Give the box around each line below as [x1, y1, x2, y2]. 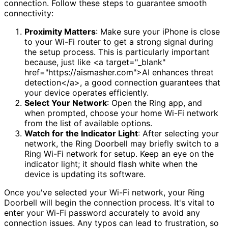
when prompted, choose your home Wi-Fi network [24, 108, 218, 119]
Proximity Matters [24, 26, 96, 37]
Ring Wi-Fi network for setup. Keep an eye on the [24, 149, 214, 159]
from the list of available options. [24, 118, 152, 129]
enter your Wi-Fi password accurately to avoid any [4, 208, 200, 218]
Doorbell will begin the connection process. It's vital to [4, 197, 215, 208]
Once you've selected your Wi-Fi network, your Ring [4, 187, 205, 198]
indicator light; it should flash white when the [24, 159, 197, 169]
